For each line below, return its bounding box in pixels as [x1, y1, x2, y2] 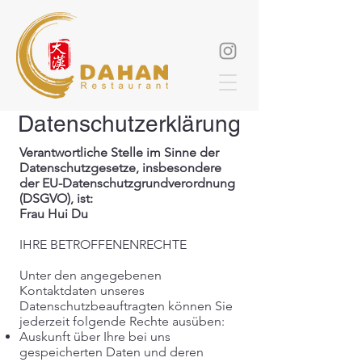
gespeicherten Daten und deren [19, 344, 204, 360]
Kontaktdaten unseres [19, 283, 145, 298]
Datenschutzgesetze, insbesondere [19, 160, 221, 175]
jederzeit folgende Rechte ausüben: [19, 314, 225, 329]
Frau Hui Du [19, 206, 88, 221]
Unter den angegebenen [19, 267, 162, 283]
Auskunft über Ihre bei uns [19, 329, 170, 344]
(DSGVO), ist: [19, 191, 93, 206]
